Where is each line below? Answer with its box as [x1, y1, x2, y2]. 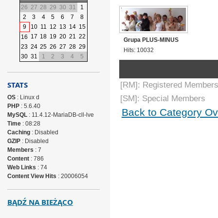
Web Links [7, 164, 36, 171]
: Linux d [15, 94, 39, 101]
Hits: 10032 [124, 46, 154, 54]
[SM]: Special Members [120, 94, 205, 104]
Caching [7, 129, 30, 136]
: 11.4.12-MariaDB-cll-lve [27, 111, 94, 118]
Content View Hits [7, 173, 56, 180]
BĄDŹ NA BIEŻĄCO [7, 197, 73, 207]
